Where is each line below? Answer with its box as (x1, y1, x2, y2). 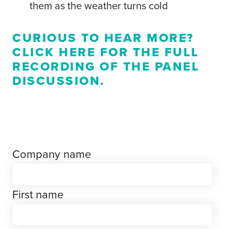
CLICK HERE (12, 43, 96, 62)
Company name (12, 146, 91, 163)
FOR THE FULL (96, 43, 199, 62)
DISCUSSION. (12, 72, 105, 90)
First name (12, 186, 63, 203)
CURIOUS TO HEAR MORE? (12, 29, 194, 48)
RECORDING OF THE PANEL (12, 57, 199, 76)
